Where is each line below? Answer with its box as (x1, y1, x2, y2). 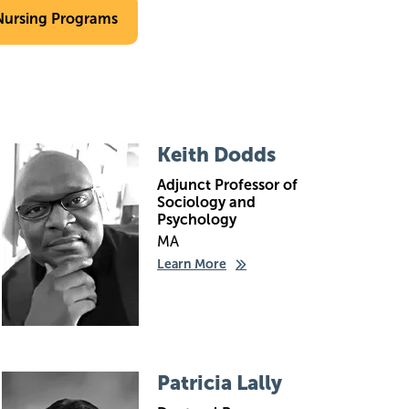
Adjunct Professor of (157, 176, 298, 194)
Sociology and (157, 194, 256, 211)
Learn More (157, 257, 226, 272)
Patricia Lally (157, 371, 282, 395)
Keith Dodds (157, 142, 276, 167)
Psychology (157, 211, 236, 228)
